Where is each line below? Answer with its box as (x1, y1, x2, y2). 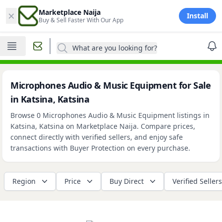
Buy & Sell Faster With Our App (39, 16, 123, 24)
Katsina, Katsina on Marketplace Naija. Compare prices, (10, 121, 195, 131)
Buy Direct (110, 176, 144, 186)
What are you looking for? (72, 43, 157, 53)
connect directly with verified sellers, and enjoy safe (10, 132, 183, 142)
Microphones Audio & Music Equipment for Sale (10, 79, 211, 91)
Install (187, 11, 208, 20)
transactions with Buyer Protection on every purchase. (10, 143, 190, 153)
